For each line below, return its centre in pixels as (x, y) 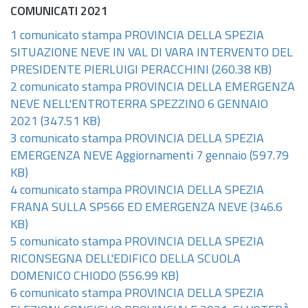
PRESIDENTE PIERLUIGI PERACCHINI (110, 70)
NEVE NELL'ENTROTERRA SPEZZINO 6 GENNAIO (139, 105)
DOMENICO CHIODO (63, 277)
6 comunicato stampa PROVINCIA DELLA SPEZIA (137, 294)
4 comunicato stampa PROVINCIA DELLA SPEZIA (137, 191)
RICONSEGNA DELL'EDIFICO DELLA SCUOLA (125, 260)
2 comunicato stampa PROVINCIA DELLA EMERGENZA (153, 88)
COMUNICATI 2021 (59, 12)
